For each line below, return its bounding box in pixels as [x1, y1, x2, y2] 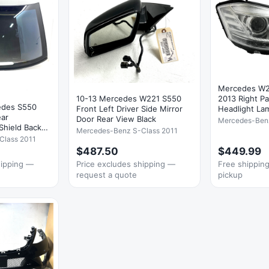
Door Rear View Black [76, 113, 156, 124]
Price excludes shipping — [76, 159, 175, 169]
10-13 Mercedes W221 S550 [76, 93, 181, 103]
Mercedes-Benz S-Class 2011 [76, 125, 178, 135]
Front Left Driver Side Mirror [76, 103, 183, 113]
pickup [218, 170, 243, 180]
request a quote [76, 170, 137, 180]
